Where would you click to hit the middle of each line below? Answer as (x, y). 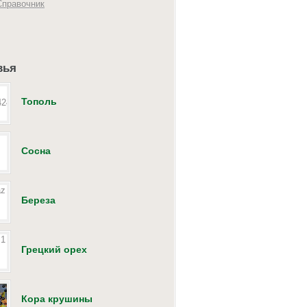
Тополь (39, 101)
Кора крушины (57, 298)
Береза (38, 200)
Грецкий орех (54, 249)
